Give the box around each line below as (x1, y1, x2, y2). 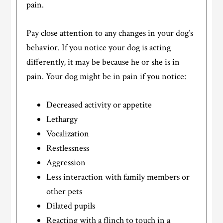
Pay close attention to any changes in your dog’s (26, 27, 194, 39)
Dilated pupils (46, 200, 96, 212)
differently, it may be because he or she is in (26, 56, 180, 68)
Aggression (46, 156, 86, 168)
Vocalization (46, 127, 90, 139)
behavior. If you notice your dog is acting (26, 41, 171, 53)
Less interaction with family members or (46, 171, 190, 183)
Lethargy (46, 113, 78, 125)
